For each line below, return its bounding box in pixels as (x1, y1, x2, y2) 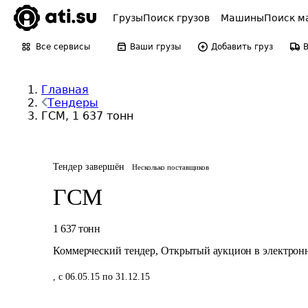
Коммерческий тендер (53, 245, 156, 256)
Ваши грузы (130, 42, 181, 52)
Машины (221, 12, 264, 23)
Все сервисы (36, 42, 90, 52)
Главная (41, 83, 89, 96)
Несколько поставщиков (131, 163, 209, 171)
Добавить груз (211, 42, 273, 52)
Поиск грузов (143, 12, 210, 23)
